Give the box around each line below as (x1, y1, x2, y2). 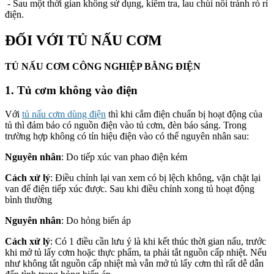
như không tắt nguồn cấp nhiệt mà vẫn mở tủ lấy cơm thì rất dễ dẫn (5, 257, 264, 268)
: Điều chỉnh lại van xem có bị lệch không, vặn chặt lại (50, 172, 261, 183)
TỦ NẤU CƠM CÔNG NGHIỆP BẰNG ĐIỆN (5, 61, 201, 72)
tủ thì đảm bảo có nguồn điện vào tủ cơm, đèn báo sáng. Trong (5, 119, 246, 130)
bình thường (5, 194, 52, 205)
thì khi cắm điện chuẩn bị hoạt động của (106, 108, 262, 119)
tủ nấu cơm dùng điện (22, 108, 106, 119)
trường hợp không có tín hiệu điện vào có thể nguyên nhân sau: (5, 130, 249, 141)
